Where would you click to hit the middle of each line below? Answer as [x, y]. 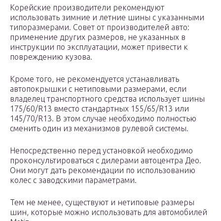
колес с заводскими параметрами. [73, 180]
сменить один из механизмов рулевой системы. [99, 129]
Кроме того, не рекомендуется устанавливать [94, 79]
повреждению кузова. [51, 57]
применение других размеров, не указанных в [98, 37]
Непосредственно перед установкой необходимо [101, 151]
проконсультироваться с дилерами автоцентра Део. [106, 161]
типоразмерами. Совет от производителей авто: [100, 27]
